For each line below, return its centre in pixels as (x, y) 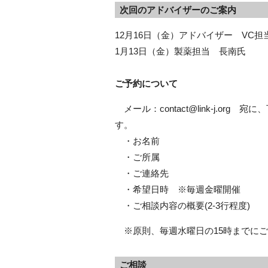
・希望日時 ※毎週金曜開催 (178, 189)
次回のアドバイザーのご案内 (178, 10)
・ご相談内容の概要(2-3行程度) (182, 205)
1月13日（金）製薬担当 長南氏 (180, 51)
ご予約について (146, 83)
